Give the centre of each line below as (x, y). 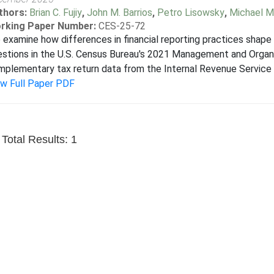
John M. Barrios (119, 13)
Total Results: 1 (39, 139)
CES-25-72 (122, 26)
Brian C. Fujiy (55, 13)
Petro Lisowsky (191, 13)
